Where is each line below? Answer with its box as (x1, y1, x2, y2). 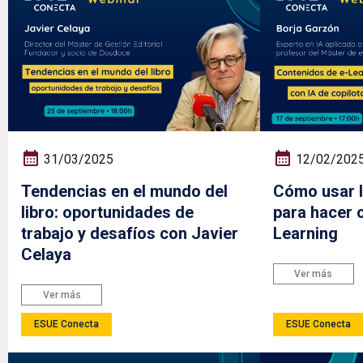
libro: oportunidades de (21, 202, 194, 222)
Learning (272, 223, 338, 243)
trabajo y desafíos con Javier (21, 223, 238, 243)
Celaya (21, 244, 71, 264)
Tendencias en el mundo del (21, 181, 228, 201)
